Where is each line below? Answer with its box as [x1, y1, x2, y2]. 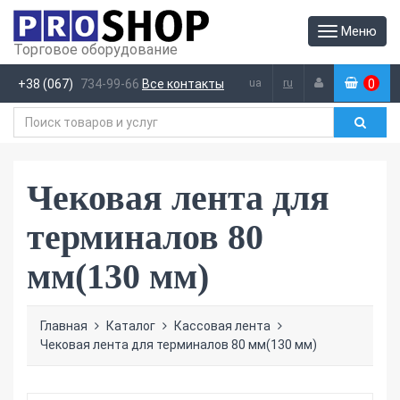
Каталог [106, 319, 155, 333]
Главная [40, 319, 87, 333]
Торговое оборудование [13, 41, 178, 58]
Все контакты [142, 77, 224, 91]
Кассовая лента [174, 319, 271, 333]
